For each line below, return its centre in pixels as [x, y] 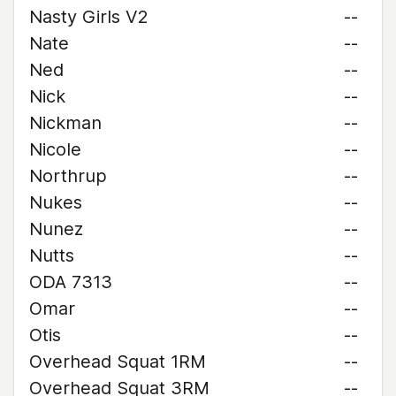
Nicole [55, 149]
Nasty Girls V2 [88, 17]
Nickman [65, 123]
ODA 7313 [71, 282]
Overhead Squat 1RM [118, 362]
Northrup [68, 176]
